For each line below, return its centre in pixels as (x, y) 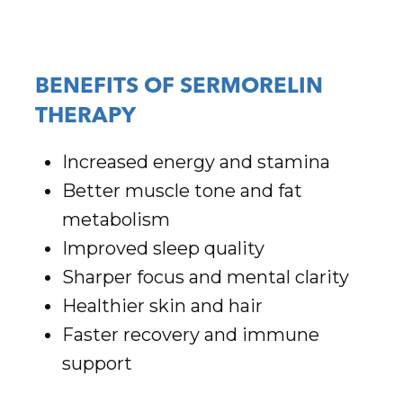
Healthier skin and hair (162, 306)
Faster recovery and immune (190, 335)
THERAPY (85, 116)
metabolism (116, 220)
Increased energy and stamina (196, 162)
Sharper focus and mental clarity (205, 278)
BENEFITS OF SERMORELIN (179, 87)
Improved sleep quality (163, 249)
